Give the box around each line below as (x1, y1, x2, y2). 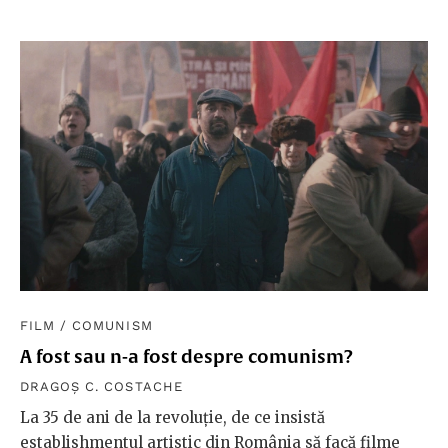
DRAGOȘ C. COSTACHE (20, 378, 183, 394)
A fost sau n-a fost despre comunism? (20, 345, 353, 367)
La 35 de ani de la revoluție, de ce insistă (20, 407, 325, 427)
